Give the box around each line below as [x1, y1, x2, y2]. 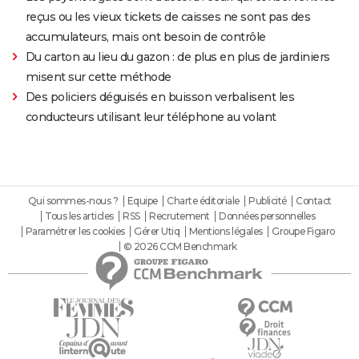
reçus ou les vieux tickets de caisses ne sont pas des [25, 9, 311, 24]
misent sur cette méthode [25, 69, 171, 84]
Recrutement [149, 209, 210, 222]
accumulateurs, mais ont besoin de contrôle [25, 29, 266, 44]
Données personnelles [219, 209, 315, 222]
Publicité [248, 194, 287, 207]
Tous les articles [45, 209, 114, 222]
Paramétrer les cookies [25, 224, 125, 237]
